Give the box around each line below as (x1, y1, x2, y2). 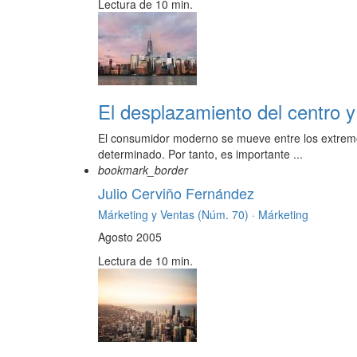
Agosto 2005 (98, 229, 162, 245)
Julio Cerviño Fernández (98, 182, 254, 204)
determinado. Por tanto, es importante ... (98, 146, 303, 163)
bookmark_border (98, 162, 188, 178)
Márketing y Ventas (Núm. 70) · (98, 206, 258, 223)
